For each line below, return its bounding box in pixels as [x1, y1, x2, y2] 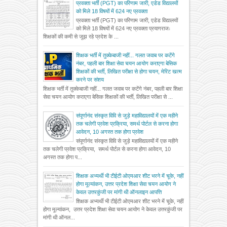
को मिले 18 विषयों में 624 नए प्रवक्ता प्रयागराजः [76, 25, 170, 31]
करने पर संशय [76, 76, 104, 83]
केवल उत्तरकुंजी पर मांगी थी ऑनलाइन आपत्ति [76, 189, 162, 196]
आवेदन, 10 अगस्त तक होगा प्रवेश [76, 128, 143, 135]
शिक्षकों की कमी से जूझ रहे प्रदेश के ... [43, 33, 119, 40]
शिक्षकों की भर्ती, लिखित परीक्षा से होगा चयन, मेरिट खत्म [76, 68, 182, 74]
